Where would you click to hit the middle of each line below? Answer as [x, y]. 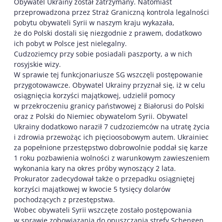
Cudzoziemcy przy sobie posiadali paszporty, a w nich [103, 54]
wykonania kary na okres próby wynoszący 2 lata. [95, 168]
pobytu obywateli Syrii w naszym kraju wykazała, [94, 23]
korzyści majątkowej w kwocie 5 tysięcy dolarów [92, 189]
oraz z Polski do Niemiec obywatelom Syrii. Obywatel [101, 116]
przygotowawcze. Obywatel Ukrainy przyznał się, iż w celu [110, 85]
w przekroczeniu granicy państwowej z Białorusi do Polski [109, 106]
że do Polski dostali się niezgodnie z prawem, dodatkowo [108, 33]
